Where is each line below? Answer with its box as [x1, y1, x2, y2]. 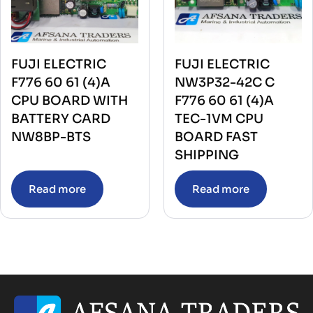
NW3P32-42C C [175, 74, 275, 90]
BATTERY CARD [11, 110, 110, 126]
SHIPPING [175, 147, 239, 163]
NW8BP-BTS [11, 129, 91, 145]
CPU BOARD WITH [11, 92, 128, 108]
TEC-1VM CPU [175, 110, 263, 126]
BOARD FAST [175, 129, 258, 145]
